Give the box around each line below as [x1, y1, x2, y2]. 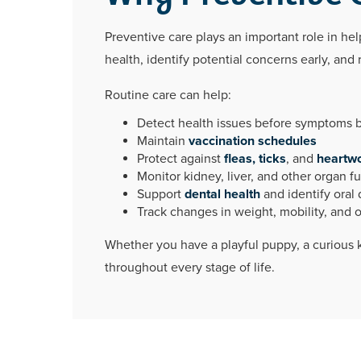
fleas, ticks [224, 150, 286, 167]
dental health [185, 185, 260, 202]
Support [137, 185, 185, 202]
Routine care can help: [105, 86, 231, 103]
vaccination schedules [189, 132, 317, 149]
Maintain [137, 132, 189, 149]
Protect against [137, 150, 224, 167]
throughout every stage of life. [105, 259, 275, 276]
